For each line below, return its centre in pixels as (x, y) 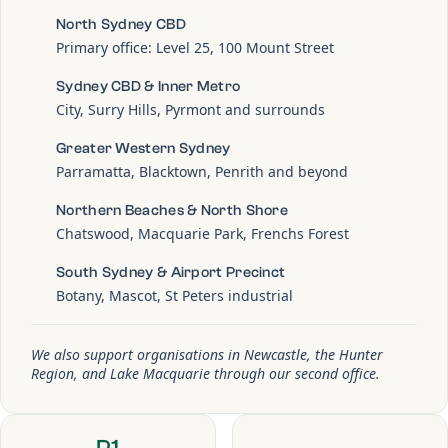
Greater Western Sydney (143, 148)
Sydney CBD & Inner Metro (148, 86)
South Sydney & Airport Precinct (171, 272)
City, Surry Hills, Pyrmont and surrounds (190, 109)
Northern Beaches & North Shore (172, 210)
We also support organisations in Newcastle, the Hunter (207, 354)
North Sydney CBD (121, 24)
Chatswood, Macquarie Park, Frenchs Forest (202, 233)
